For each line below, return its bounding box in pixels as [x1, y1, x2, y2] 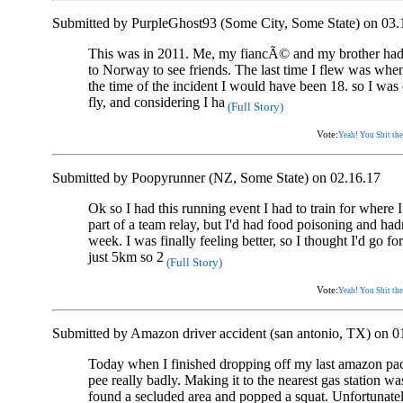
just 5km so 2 [88, 249, 164, 265]
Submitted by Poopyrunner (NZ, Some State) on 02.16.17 [52, 170, 381, 186]
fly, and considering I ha [88, 94, 225, 111]
